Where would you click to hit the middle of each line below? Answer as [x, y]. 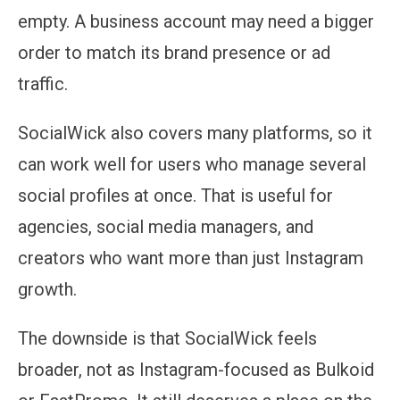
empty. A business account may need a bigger [196, 21]
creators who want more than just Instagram [191, 258]
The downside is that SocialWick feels [167, 338]
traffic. [43, 83]
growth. [47, 289]
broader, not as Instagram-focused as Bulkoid [196, 369]
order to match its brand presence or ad [174, 52]
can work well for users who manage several [192, 164]
